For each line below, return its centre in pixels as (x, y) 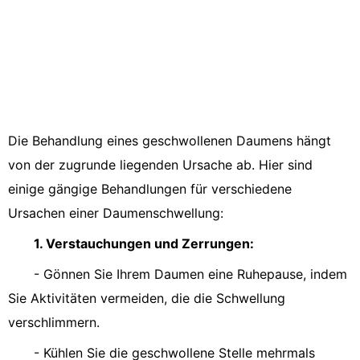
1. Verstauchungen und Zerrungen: (144, 243)
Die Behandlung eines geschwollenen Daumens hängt (170, 141)
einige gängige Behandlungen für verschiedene (150, 189)
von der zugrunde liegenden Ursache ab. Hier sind (160, 165)
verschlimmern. (54, 322)
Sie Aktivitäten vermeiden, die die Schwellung (147, 298)
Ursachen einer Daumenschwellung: (116, 213)
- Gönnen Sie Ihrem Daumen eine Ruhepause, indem (190, 274)
